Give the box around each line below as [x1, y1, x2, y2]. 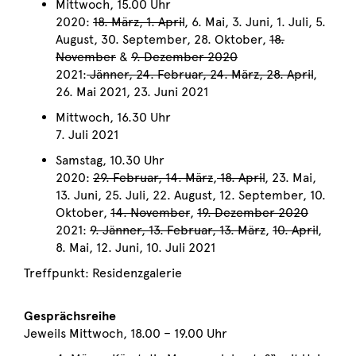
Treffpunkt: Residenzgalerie [24, 265, 182, 281]
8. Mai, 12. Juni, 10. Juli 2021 [56, 240, 215, 256]
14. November [110, 205, 190, 221]
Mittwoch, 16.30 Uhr [56, 110, 171, 126]
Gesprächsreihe [24, 308, 116, 324]
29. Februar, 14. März [93, 170, 213, 186]
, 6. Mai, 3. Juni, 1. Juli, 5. [184, 14, 326, 30]
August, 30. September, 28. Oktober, [56, 32, 269, 48]
